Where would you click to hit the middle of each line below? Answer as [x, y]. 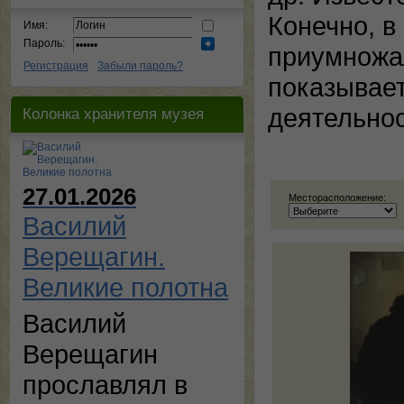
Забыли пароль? [140, 66]
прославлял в [105, 385]
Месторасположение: [337, 197]
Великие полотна [125, 287]
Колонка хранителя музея [113, 114]
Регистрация [56, 66]
